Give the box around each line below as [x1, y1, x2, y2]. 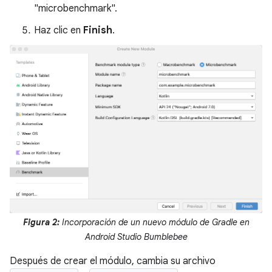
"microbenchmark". [34, 2, 117, 15]
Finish [83, 24, 112, 36]
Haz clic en [34, 24, 83, 36]
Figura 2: [22, 217, 59, 228]
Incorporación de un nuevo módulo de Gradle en [59, 217, 250, 228]
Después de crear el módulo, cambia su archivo [10, 255, 216, 268]
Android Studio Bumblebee [84, 231, 188, 243]
